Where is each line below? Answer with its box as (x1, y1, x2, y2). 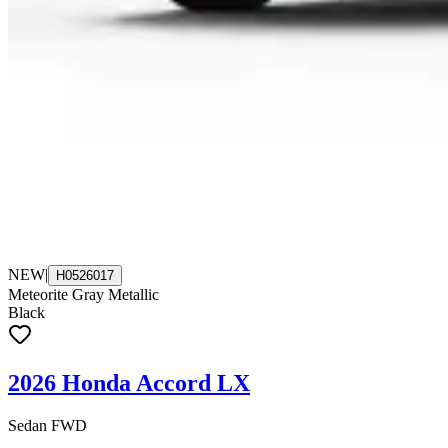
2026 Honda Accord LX (8, 369, 250, 396)
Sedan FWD (8, 416, 87, 434)
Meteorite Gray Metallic (8, 285, 159, 303)
